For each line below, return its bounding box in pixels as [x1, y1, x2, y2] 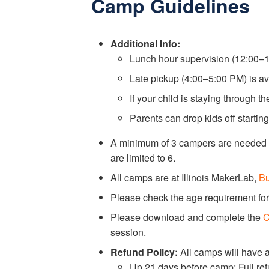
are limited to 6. [110, 151, 175, 165]
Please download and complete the [110, 210, 263, 224]
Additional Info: [110, 37, 180, 50]
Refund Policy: [110, 245, 178, 259]
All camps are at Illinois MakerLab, [110, 171, 259, 184]
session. [110, 225, 146, 239]
